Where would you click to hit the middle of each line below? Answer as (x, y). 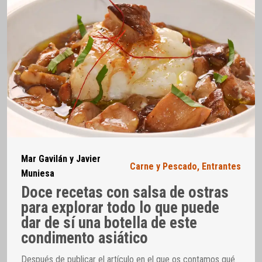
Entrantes (221, 166)
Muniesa (38, 174)
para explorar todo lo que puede (120, 207)
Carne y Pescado (163, 166)
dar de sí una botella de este (109, 223)
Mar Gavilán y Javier (61, 159)
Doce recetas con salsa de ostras (125, 192)
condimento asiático (85, 238)
